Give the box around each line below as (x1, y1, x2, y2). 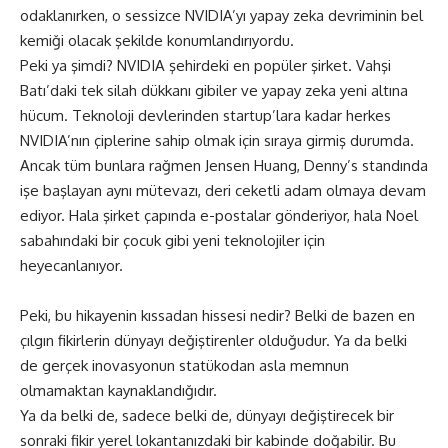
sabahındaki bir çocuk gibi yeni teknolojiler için (20, 230, 325, 250)
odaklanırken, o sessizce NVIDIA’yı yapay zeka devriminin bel (20, 5, 423, 25)
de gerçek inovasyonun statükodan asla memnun (20, 355, 349, 375)
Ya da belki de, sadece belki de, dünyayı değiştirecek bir (20, 405, 394, 425)
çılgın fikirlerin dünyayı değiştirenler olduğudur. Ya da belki (20, 330, 407, 350)
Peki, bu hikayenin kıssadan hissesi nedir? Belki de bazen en (20, 305, 415, 325)
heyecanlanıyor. (20, 255, 123, 275)
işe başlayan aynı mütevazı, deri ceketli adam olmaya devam (20, 180, 426, 200)
